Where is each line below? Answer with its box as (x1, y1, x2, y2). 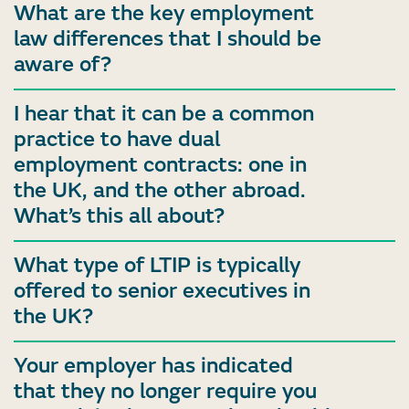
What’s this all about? (14, 203, 225, 230)
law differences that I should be (14, 26, 321, 53)
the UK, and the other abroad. (14, 177, 306, 204)
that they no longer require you (14, 378, 317, 405)
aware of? (14, 51, 111, 79)
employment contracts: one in (14, 152, 307, 179)
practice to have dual (14, 126, 220, 153)
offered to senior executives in (14, 278, 310, 305)
